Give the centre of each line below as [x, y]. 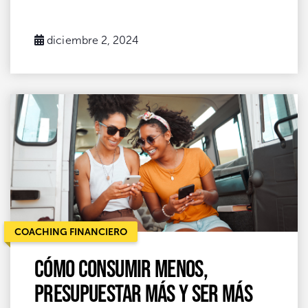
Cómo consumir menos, [121, 268]
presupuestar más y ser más [144, 293]
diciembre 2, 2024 [93, 40]
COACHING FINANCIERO [71, 231]
